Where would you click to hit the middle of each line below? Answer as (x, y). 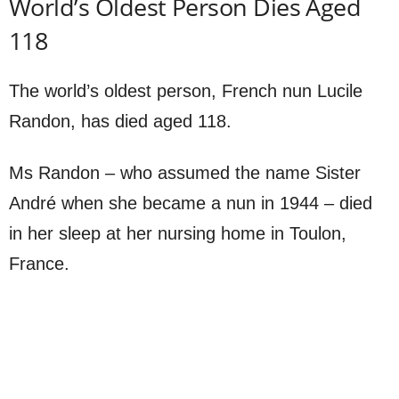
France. (39, 263)
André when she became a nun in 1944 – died (191, 203)
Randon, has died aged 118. (120, 121)
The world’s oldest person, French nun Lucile (186, 90)
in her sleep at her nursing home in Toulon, (178, 233)
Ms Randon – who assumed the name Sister (185, 172)
